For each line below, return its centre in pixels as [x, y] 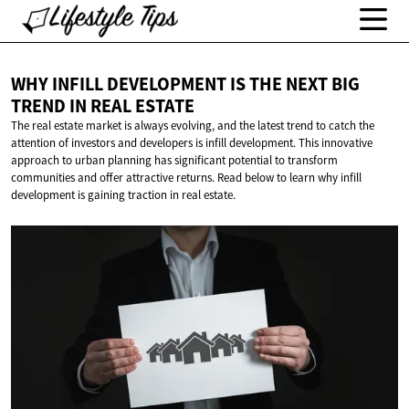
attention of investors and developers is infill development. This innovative [192, 143]
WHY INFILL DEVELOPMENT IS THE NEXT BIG [185, 84]
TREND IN [51, 106]
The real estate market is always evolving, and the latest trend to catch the [193, 126]
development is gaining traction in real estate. [123, 195]
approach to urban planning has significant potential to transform [174, 161]
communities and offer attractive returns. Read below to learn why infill [186, 178]
